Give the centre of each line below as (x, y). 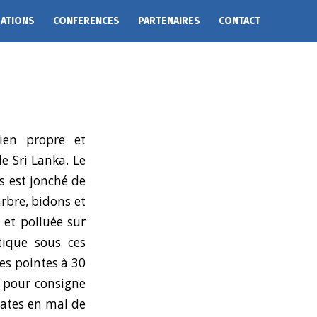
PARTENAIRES (169, 21)
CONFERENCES (86, 21)
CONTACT (240, 21)
